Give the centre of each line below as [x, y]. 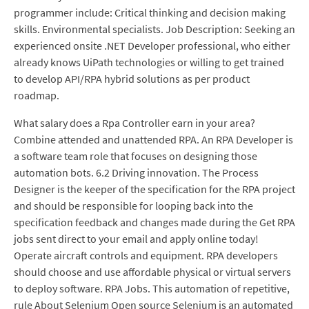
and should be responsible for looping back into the [133, 206]
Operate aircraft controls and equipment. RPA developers [146, 255]
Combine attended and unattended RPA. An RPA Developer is [153, 139]
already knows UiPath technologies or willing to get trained [149, 62]
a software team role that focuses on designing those [136, 156]
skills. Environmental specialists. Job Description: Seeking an [154, 29]
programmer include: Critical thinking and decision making [150, 12]
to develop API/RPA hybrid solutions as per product [132, 79]
